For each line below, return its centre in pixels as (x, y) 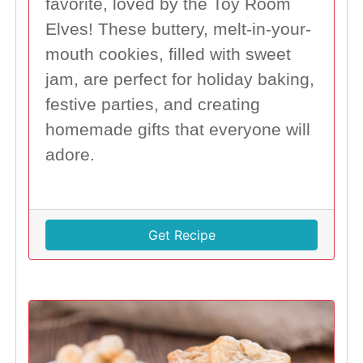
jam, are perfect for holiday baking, (179, 79)
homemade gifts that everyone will (177, 129)
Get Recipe (181, 235)
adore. (70, 154)
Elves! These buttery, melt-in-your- (178, 29)
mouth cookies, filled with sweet (168, 54)
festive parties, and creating (152, 104)
